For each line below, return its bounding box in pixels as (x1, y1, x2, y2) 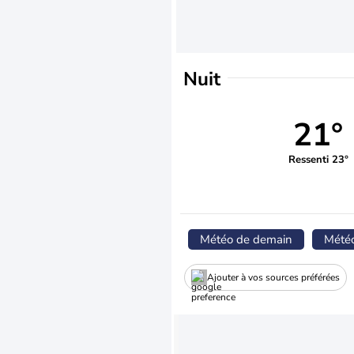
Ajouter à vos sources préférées (207, 270, 340, 284)
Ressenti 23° (288, 152, 348, 167)
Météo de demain (200, 232, 292, 247)
